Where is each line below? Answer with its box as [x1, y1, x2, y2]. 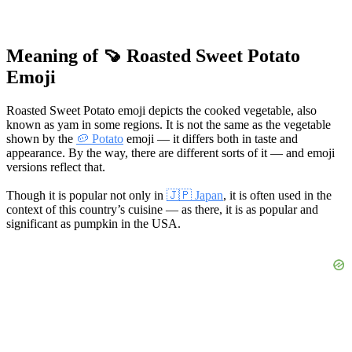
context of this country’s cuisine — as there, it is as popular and [6, 202, 318, 216]
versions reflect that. [6, 159, 105, 174]
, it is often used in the [223, 188, 332, 202]
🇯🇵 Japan [167, 188, 223, 202]
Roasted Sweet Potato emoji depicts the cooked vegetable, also [6, 103, 317, 117]
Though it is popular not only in [6, 188, 167, 202]
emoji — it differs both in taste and [123, 131, 298, 145]
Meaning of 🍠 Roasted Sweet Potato [6, 45, 300, 66]
